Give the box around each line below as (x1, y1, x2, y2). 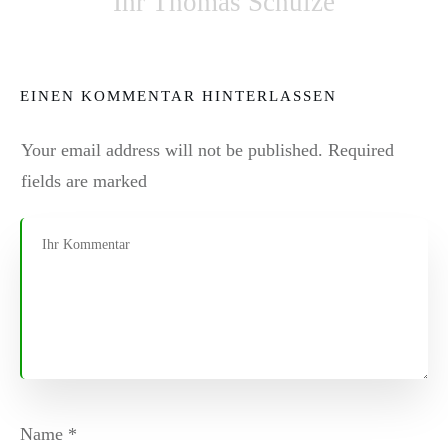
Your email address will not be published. (21, 139, 323, 160)
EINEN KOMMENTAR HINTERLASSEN (20, 87, 337, 104)
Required (323, 139, 394, 160)
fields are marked (21, 170, 147, 191)
